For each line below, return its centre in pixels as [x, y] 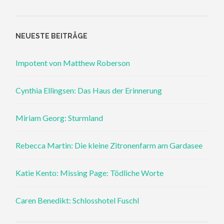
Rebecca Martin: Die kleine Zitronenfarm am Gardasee [109, 145]
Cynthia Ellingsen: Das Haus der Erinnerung [89, 90]
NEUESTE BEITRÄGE [52, 36]
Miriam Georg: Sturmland [59, 117]
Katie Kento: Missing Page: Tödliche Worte [90, 173]
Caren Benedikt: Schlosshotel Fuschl [77, 200]
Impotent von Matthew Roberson [73, 62]
